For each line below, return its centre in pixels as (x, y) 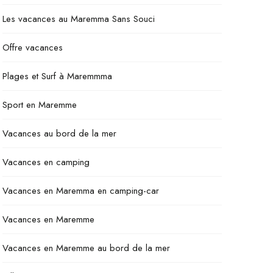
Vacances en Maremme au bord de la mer (86, 248)
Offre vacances (33, 48)
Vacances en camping (46, 162)
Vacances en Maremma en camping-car (81, 191)
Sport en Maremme (40, 105)
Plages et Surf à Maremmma (57, 76)
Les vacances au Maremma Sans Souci (79, 19)
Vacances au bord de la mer (59, 133)
